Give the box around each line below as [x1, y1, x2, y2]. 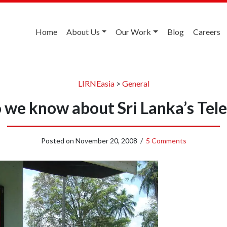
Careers [193, 27, 220, 36]
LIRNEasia [78, 78, 115, 88]
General [122, 78, 149, 88]
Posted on [41, 136, 75, 145]
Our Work [116, 27, 152, 36]
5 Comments [145, 136, 186, 145]
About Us [66, 27, 100, 36]
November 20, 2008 [75, 136, 137, 145]
